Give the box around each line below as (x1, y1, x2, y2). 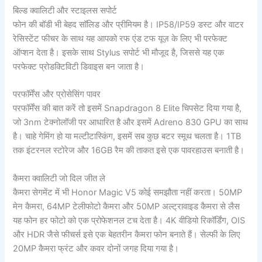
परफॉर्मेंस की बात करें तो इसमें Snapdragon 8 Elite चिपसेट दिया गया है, (13, 103, 242, 114)
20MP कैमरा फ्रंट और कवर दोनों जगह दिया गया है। (13, 243, 180, 254)
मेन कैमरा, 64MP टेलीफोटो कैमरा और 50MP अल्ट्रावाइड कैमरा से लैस (13, 201, 240, 212)
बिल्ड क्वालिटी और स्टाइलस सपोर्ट (13, 5, 118, 16)
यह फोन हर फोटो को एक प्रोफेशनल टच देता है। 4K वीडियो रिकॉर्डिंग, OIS (13, 215, 246, 226)
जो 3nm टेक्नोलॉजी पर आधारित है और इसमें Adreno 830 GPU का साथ (13, 117, 249, 128)
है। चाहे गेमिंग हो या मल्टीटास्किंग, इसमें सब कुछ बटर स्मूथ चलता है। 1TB (13, 131, 242, 142)
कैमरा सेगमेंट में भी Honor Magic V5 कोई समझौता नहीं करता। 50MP (13, 187, 243, 198)
